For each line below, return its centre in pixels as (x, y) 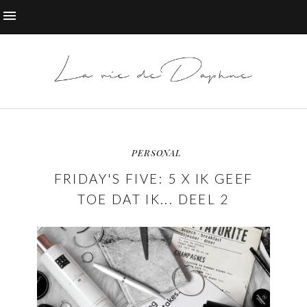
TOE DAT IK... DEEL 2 (153, 199)
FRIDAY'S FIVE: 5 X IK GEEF (153, 178)
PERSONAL (156, 152)
